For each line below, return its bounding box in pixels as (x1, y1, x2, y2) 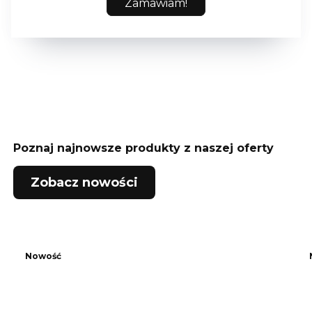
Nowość (25, 251, 61, 262)
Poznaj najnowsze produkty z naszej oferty (13, 141, 274, 155)
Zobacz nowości (30, 175, 138, 191)
